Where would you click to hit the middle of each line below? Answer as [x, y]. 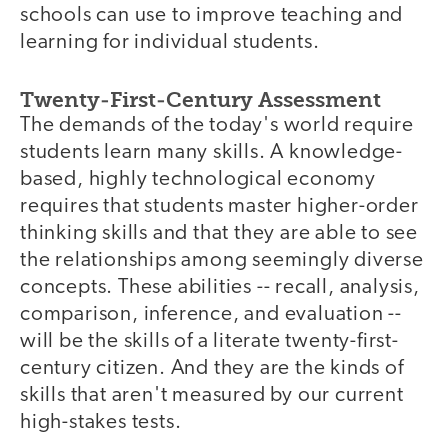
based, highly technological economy [198, 179]
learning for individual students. [170, 43]
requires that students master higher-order [219, 206]
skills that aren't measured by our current [212, 395]
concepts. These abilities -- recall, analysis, [220, 287]
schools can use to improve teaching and [212, 16]
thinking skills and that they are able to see [219, 233]
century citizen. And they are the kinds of [212, 368]
